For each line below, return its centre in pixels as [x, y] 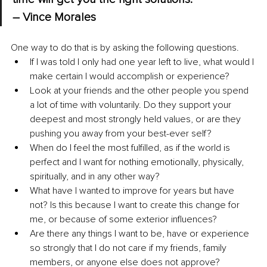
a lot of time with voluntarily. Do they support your [132, 105]
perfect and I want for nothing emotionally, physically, [138, 162]
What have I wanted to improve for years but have [133, 191]
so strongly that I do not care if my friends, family [129, 248]
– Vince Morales [54, 18]
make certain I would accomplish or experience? [130, 77]
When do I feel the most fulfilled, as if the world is [131, 148]
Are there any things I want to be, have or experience [141, 234]
